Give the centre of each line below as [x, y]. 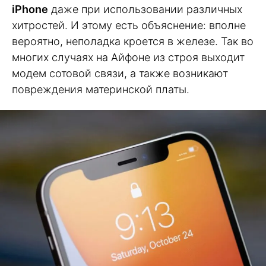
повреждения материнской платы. [101, 89]
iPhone [30, 9]
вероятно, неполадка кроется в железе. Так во [133, 41]
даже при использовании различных [145, 9]
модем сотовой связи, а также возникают [120, 73]
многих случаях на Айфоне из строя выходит [128, 57]
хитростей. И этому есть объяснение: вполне [129, 25]
